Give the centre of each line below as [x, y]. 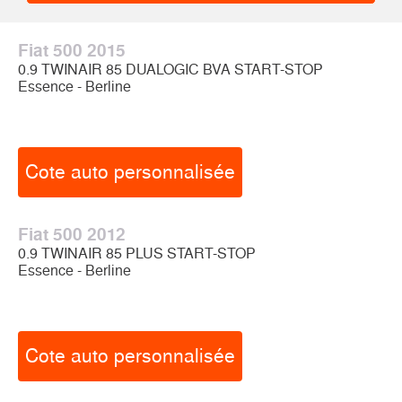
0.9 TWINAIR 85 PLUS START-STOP [137, 253]
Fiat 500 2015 [72, 51]
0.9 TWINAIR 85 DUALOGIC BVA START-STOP [170, 70]
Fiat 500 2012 [72, 235]
